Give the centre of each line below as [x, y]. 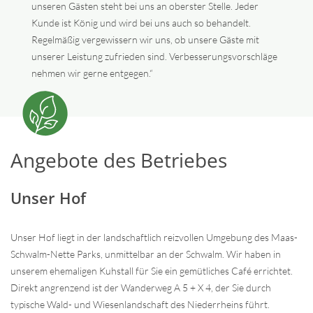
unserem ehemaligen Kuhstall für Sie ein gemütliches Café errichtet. [152, 271]
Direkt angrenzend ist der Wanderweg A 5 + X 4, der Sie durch [141, 287]
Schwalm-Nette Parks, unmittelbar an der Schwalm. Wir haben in [146, 254]
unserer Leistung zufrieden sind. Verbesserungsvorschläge [154, 56]
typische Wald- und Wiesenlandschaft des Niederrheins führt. [140, 304]
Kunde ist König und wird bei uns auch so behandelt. [141, 23]
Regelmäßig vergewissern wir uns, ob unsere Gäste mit [145, 39]
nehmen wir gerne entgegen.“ [92, 73]
